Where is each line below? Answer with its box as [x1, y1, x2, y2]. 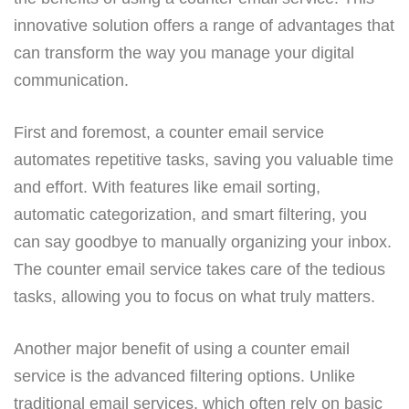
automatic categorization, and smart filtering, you [14, 204, 367, 224]
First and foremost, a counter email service [14, 122, 324, 142]
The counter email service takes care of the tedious [14, 259, 385, 278]
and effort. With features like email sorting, [14, 177, 320, 196]
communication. [14, 70, 129, 89]
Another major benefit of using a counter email [14, 339, 350, 358]
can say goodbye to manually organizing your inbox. [14, 232, 392, 251]
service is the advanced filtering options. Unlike [14, 366, 355, 385]
